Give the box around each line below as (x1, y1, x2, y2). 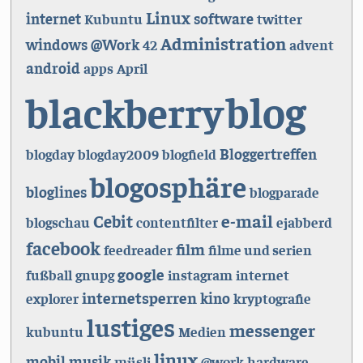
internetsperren (81, 287, 197, 308)
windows (25, 35, 88, 54)
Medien (177, 322, 226, 341)
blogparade (249, 183, 319, 202)
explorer (25, 289, 79, 308)
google (117, 263, 164, 284)
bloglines (25, 182, 87, 202)
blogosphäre (89, 168, 246, 205)
